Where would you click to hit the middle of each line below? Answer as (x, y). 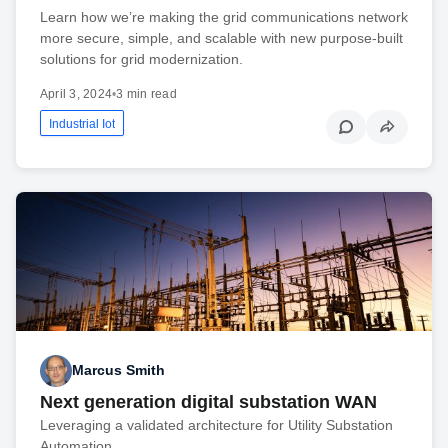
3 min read (146, 93)
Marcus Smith (118, 370)
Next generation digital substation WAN (208, 401)
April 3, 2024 (76, 93)
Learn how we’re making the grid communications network (224, 16)
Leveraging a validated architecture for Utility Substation (216, 424)
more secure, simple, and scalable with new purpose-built (221, 37)
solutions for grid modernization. (141, 58)
